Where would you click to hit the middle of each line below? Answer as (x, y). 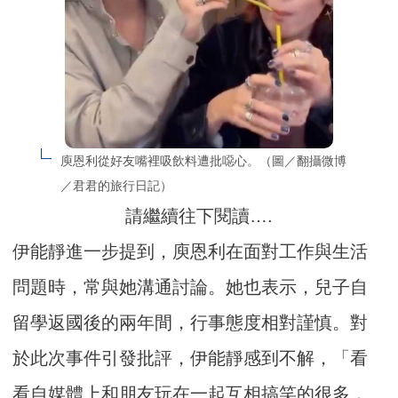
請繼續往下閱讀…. (199, 216)
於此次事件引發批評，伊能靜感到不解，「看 (191, 358)
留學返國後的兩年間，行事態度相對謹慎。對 (191, 323)
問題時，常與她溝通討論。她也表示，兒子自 (191, 287)
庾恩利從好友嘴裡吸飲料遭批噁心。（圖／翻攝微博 (203, 161)
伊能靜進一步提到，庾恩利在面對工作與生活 (191, 252)
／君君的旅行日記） (116, 186)
